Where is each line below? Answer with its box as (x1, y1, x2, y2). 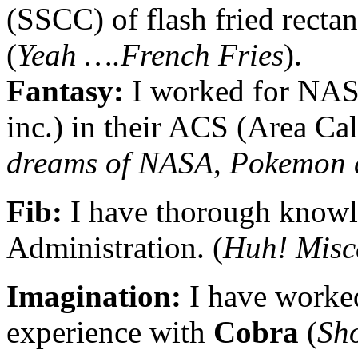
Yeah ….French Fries (17, 38, 284, 73)
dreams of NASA (6, 145, 213, 181)
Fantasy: (6, 74, 132, 109)
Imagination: (6, 279, 189, 314)
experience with (6, 315, 213, 350)
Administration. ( (6, 230, 223, 265)
